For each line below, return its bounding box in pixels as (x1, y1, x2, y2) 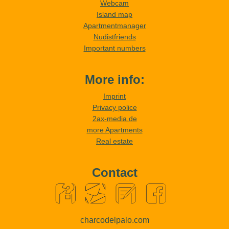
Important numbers (83, 44, 146, 53)
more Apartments (86, 126, 143, 134)
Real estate (96, 137, 133, 146)
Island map (97, 10, 132, 19)
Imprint (103, 92, 126, 101)
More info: (84, 73, 145, 87)
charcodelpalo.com (80, 216, 149, 225)
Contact (91, 166, 138, 180)
